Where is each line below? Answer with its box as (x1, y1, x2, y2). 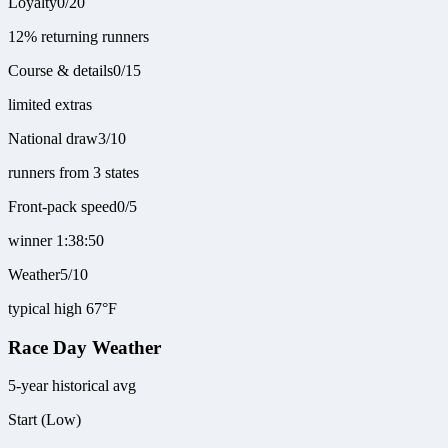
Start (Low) (8, 411, 81, 429)
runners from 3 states (8, 164, 139, 181)
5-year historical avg (8, 377, 136, 395)
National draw (8, 130, 98, 147)
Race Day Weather (8, 336, 161, 358)
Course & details (8, 62, 113, 79)
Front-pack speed (8, 198, 117, 215)
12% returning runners (8, 28, 149, 45)
